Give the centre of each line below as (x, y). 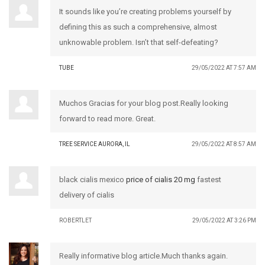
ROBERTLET (75, 220)
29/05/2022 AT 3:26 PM (224, 220)
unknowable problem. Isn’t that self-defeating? (139, 42)
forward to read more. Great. (107, 118)
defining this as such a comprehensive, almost (138, 27)
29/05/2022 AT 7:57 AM (224, 67)
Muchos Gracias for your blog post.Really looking (144, 103)
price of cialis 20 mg (161, 179)
